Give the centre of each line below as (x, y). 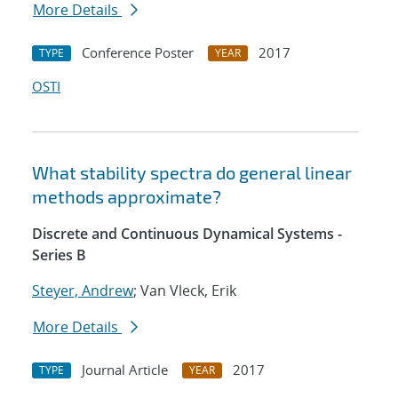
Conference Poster (138, 53)
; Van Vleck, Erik (185, 291)
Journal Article (125, 370)
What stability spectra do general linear (192, 173)
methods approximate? (127, 197)
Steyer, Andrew (83, 291)
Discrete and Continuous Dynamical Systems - (187, 234)
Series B (59, 255)
